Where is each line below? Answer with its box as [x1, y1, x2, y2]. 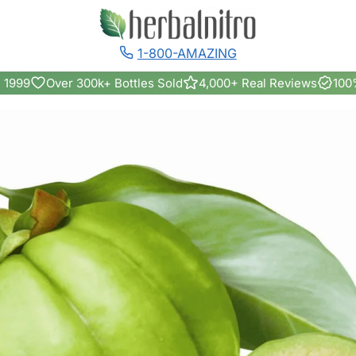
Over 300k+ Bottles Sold [46, 75, 183, 91]
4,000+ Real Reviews [199, 75, 317, 91]
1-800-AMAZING [137, 44, 237, 61]
